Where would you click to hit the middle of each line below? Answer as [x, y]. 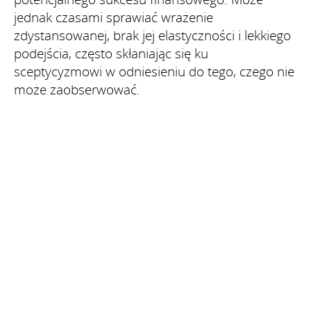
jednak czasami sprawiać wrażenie [114, 17]
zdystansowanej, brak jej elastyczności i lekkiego [152, 35]
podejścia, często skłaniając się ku [111, 53]
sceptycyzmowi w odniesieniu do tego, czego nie [154, 71]
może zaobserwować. [77, 89]
